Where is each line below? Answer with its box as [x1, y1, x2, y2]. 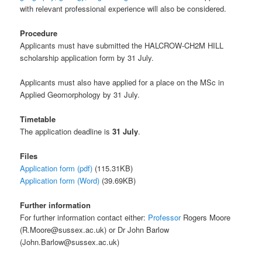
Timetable [20, 113, 56, 125]
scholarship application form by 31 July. [20, 51, 154, 63]
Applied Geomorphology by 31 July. [20, 88, 140, 100]
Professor [148, 212, 181, 223]
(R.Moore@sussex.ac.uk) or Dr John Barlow [20, 224, 170, 236]
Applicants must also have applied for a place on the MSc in [20, 76, 225, 88]
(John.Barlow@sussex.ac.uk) [20, 236, 120, 248]
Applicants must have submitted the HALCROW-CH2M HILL [20, 39, 224, 51]
